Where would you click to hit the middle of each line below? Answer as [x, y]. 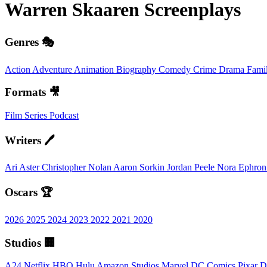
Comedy [176, 69]
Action [18, 69]
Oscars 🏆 [29, 193]
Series [37, 116]
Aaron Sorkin [140, 167]
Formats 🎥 [32, 92]
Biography [137, 69]
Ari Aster [23, 167]
